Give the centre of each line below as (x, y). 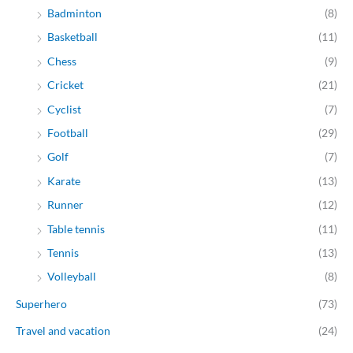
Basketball (72, 37)
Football (68, 133)
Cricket (65, 85)
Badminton (74, 13)
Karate (64, 180)
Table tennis (76, 229)
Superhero (41, 303)
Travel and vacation (63, 331)
